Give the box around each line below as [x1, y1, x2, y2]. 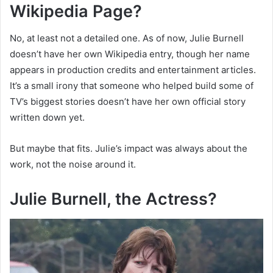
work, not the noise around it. [10, 158, 136, 171]
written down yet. [10, 112, 85, 124]
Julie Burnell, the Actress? [10, 189, 217, 210]
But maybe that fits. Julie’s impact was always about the [10, 143, 247, 155]
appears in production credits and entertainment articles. [10, 64, 256, 76]
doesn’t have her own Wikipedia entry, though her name [10, 48, 250, 60]
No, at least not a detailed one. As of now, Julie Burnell [10, 32, 244, 44]
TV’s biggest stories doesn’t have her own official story [10, 96, 246, 108]
